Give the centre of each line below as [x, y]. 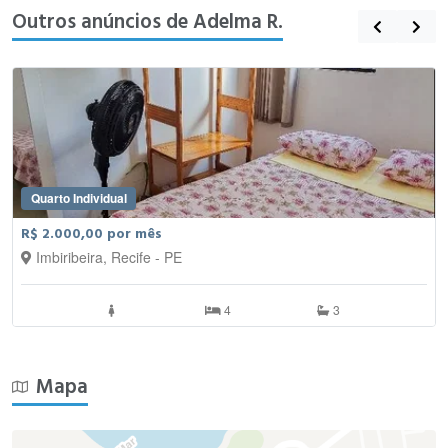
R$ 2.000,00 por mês [91, 234]
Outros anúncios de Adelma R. [147, 22]
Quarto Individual [78, 197]
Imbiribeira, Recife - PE [109, 257]
